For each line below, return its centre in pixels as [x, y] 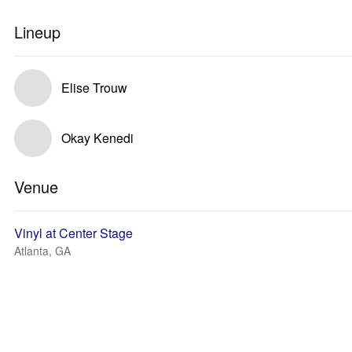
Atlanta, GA [42, 251]
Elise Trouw [94, 88]
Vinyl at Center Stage [73, 233]
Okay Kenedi [97, 138]
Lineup [37, 32]
